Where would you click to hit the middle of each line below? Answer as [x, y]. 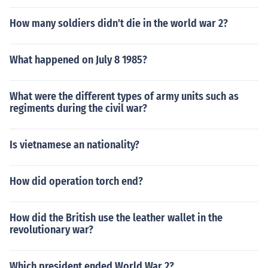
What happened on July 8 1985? [78, 60]
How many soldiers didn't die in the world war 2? [119, 23]
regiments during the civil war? [78, 108]
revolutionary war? [51, 230]
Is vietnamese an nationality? [74, 145]
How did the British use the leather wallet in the [116, 218]
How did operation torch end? [76, 181]
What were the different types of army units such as [124, 96]
